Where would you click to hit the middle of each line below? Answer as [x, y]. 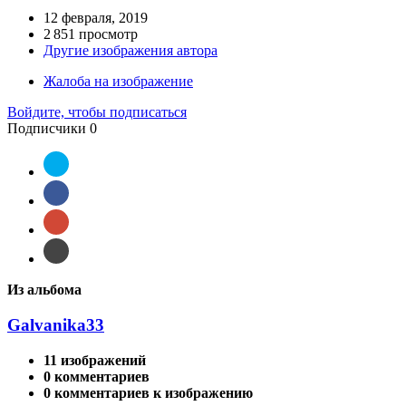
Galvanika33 [56, 325]
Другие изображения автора [130, 51]
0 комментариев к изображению [148, 392]
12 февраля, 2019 [96, 18]
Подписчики [47, 129]
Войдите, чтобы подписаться [97, 112]
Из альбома [44, 290]
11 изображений [95, 360]
